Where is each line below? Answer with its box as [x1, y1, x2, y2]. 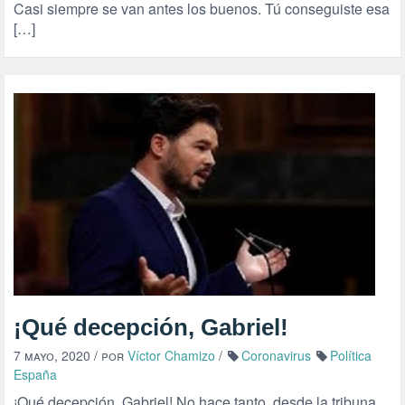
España [14, 365, 57, 383]
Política [330, 346, 372, 364]
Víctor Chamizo [127, 346, 215, 364]
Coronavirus [241, 346, 311, 364]
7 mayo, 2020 [14, 346, 90, 364]
